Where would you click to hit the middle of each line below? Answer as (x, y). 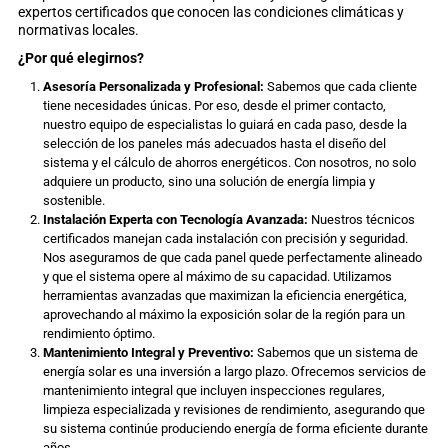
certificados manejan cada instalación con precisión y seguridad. (225, 238)
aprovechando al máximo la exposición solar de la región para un (223, 314)
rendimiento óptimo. (98, 333)
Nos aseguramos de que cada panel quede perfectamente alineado (232, 257)
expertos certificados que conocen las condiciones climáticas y (210, 12)
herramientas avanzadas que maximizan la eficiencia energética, (224, 295)
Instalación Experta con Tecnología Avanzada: (175, 219)
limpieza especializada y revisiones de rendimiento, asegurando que (233, 409)
